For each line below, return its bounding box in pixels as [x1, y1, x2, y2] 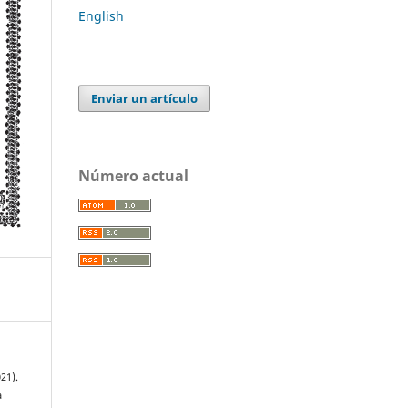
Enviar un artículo [91, 89, 199, 107]
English [78, 6, 124, 25]
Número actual [78, 165, 189, 186]
